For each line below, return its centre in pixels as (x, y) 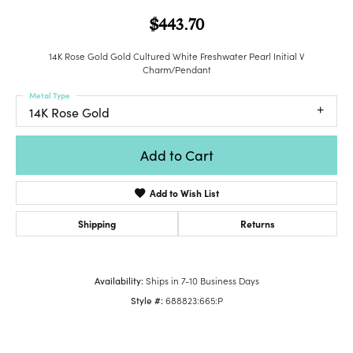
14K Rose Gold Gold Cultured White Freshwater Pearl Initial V (176, 56)
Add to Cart (176, 155)
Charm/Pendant (176, 70)
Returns (258, 223)
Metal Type (50, 96)
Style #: (147, 300)
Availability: (119, 280)
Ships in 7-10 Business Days (202, 280)
